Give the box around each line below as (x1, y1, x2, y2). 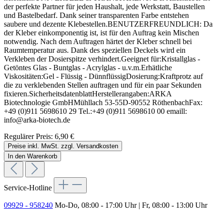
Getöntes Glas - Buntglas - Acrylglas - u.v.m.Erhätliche (4, 63, 172, 72)
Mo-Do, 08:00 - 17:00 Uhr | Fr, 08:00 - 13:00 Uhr (53, 201, 207, 210)
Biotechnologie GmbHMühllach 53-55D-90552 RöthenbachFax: (4, 98, 202, 107)
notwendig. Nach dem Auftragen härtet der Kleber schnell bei (4, 37, 192, 46)
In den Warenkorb (8, 153, 57, 160)
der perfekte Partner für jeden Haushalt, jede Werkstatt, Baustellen (4, 2, 205, 11)
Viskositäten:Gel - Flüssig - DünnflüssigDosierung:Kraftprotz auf (4, 72, 203, 81)
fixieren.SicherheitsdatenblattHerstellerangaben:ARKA (4, 90, 171, 98)
